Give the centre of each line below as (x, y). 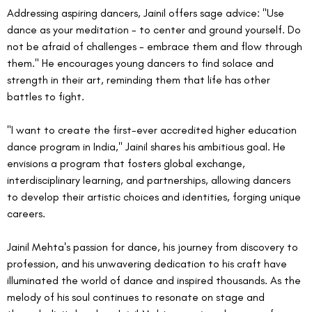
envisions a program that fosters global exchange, (127, 164)
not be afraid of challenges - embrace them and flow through (156, 47)
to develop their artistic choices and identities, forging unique (155, 197)
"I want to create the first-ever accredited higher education (153, 130)
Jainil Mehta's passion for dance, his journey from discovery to (154, 247)
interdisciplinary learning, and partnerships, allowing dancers (150, 180)
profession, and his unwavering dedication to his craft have (148, 264)
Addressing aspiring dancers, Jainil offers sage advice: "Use (147, 13)
